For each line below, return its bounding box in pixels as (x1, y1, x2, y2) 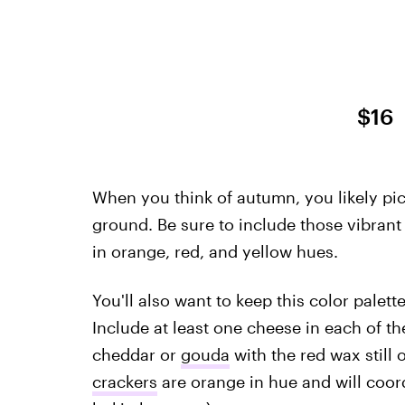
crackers (91, 372, 157, 392)
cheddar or (91, 344, 181, 365)
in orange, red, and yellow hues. (91, 241, 338, 262)
